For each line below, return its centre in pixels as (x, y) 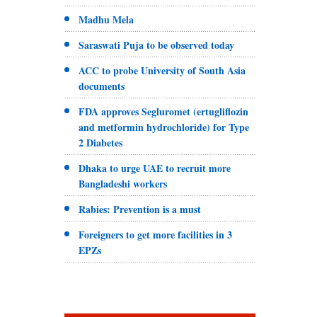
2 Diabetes (100, 142)
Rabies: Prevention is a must (139, 209)
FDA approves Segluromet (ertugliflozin (163, 111)
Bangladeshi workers (122, 183)
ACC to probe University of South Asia (162, 70)
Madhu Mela (106, 19)
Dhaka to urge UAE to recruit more (154, 168)
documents (101, 86)
